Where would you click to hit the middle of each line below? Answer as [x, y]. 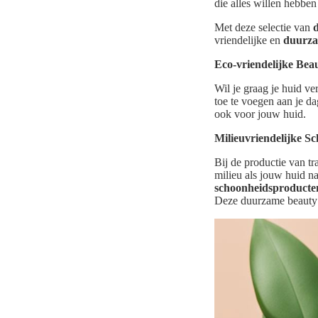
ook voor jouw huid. [260, 114]
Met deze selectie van [264, 28]
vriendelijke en [249, 40]
